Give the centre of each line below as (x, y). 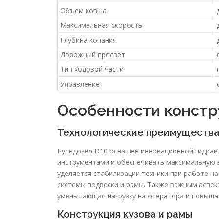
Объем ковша (83, 11)
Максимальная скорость (101, 25)
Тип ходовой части (92, 69)
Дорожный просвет (93, 55)
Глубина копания (88, 40)
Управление (80, 84)
